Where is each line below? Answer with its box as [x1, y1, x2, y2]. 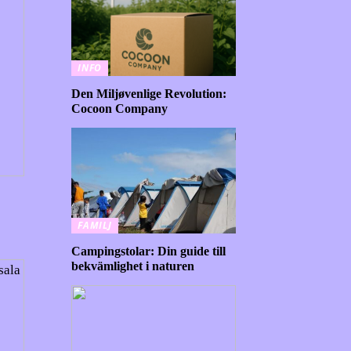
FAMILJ [78, 218, 112, 232]
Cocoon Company [71, 101, 168, 115]
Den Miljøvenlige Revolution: [71, 86, 226, 100]
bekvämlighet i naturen [71, 259, 194, 273]
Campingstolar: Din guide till [71, 244, 226, 258]
